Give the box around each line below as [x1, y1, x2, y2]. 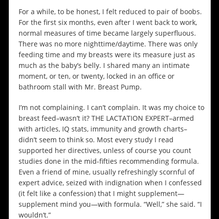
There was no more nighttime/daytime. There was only [18, 39, 197, 49]
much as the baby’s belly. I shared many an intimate [18, 61, 190, 70]
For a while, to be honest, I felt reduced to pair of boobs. [18, 7, 202, 17]
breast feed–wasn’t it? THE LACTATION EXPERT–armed [18, 113, 194, 123]
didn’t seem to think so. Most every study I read [18, 135, 174, 145]
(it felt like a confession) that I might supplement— [18, 189, 184, 198]
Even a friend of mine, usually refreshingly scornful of [18, 167, 195, 177]
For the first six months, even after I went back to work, [18, 18, 197, 27]
